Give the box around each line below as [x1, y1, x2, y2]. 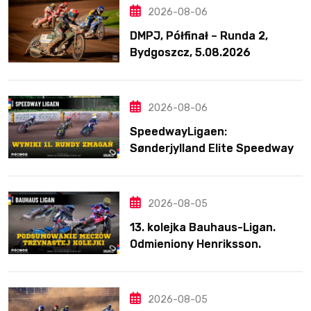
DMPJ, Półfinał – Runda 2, [130, 28, 268, 42]
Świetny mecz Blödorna [130, 253, 259, 267]
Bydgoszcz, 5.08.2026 [130, 45, 251, 59]
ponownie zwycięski [130, 174, 238, 188]
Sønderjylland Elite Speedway [130, 141, 294, 155]
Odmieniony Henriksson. [130, 237, 261, 251]
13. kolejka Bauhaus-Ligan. [130, 220, 276, 234]
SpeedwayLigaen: [130, 124, 227, 138]
